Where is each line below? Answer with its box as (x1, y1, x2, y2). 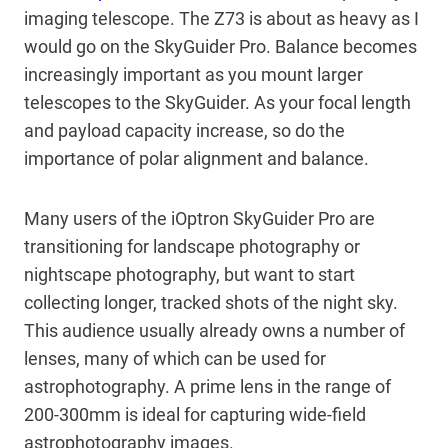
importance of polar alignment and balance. (24, 147, 369, 169)
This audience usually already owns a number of (24, 319, 405, 341)
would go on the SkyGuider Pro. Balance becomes (24, 35, 417, 57)
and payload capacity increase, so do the (24, 119, 345, 141)
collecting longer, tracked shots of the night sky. (24, 291, 398, 313)
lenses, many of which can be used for (24, 347, 326, 369)
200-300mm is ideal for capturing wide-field (24, 403, 366, 425)
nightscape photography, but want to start (24, 263, 355, 285)
